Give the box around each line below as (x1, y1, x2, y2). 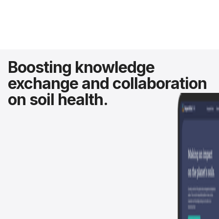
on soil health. (8, 90, 108, 109)
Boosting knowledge (8, 58, 154, 77)
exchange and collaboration (8, 74, 207, 93)
